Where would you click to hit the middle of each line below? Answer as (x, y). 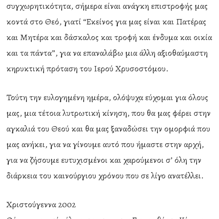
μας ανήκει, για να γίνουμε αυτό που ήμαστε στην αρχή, (105, 144)
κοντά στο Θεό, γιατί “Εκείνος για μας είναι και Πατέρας (107, 22)
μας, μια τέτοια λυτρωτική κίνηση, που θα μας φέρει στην (109, 113)
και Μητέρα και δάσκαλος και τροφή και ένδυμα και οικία (109, 37)
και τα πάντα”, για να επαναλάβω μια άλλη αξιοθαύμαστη (107, 53)
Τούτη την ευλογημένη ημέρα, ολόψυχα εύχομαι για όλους (108, 97)
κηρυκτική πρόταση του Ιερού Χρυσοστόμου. (88, 68)
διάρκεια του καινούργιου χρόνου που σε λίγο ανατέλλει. (105, 175)
